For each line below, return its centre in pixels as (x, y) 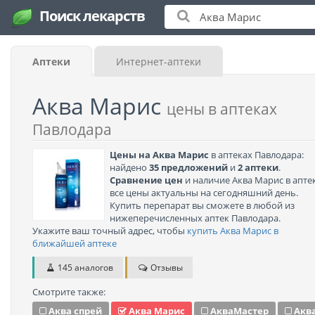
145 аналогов (84, 268)
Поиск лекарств (91, 16)
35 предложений (188, 167)
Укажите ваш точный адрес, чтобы (110, 231)
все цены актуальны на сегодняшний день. (204, 193)
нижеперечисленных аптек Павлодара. (195, 218)
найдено (129, 167)
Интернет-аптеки (159, 62)
